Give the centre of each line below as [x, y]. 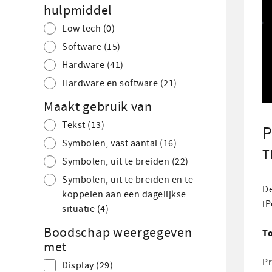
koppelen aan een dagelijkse [124, 194]
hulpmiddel [78, 10]
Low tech [83, 29]
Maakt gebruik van [98, 107]
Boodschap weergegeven [118, 233]
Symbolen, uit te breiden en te [127, 180]
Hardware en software [111, 83]
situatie [80, 209]
